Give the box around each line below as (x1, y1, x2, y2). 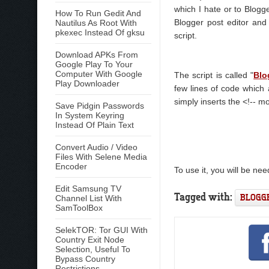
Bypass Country (55, 254, 115, 264)
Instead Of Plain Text (55, 120, 134, 130)
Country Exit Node (55, 235, 124, 244)
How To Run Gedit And (55, 8, 141, 18)
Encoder (55, 162, 87, 171)
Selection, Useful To (55, 244, 130, 254)
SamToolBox (55, 203, 103, 213)
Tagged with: (174, 190, 235, 203)
